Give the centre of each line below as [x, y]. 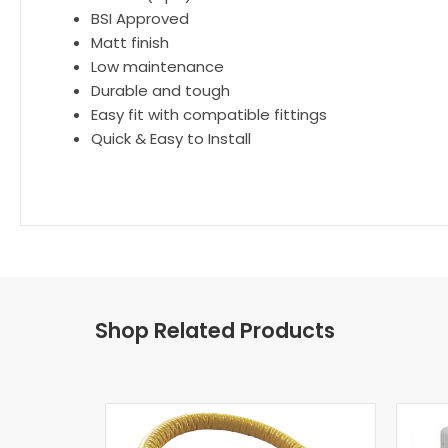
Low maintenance [157, 66]
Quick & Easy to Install [171, 138]
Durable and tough [160, 90]
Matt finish [130, 42]
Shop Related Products [215, 330]
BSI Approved [140, 18]
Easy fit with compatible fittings [209, 114]
